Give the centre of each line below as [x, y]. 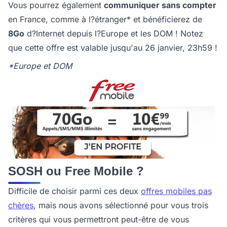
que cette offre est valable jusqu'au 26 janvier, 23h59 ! [113, 48]
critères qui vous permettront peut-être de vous [99, 220]
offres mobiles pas [176, 191]
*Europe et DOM [40, 66]
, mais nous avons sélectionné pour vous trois [121, 205]
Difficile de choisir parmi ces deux [74, 191]
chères [21, 205]
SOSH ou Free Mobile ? [76, 171]
